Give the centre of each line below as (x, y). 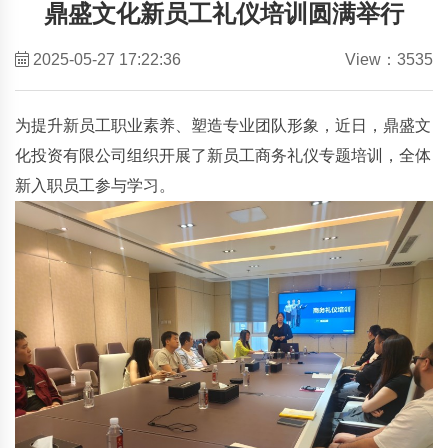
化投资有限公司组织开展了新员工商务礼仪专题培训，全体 (223, 155)
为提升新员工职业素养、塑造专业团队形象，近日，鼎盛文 (223, 125)
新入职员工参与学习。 (95, 185)
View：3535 (389, 59)
